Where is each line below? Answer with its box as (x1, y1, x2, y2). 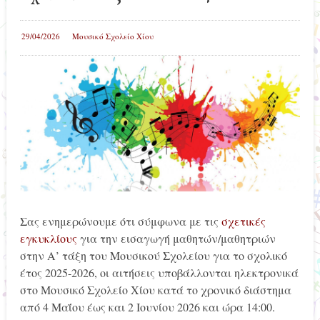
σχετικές (221, 213, 266, 229)
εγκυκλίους (19, 230, 77, 246)
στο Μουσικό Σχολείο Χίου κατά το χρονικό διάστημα (19, 281, 291, 297)
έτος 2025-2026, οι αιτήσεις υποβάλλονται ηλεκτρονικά (19, 264, 299, 280)
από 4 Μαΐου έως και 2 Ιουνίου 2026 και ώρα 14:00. (19, 299, 275, 314)
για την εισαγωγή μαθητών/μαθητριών (76, 230, 276, 246)
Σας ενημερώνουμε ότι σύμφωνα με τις (19, 213, 221, 229)
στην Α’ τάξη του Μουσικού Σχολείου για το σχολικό (19, 247, 287, 263)
